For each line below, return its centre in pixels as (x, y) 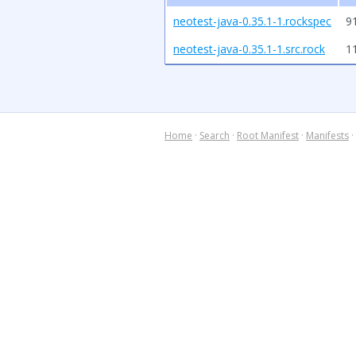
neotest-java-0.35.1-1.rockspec (252, 21)
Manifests (327, 135)
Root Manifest (268, 135)
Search (215, 135)
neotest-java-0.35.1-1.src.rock (249, 49)
